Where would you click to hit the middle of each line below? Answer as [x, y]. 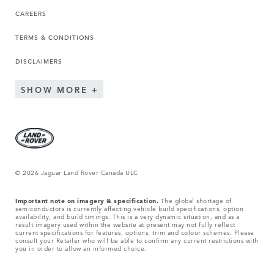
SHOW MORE [54, 89]
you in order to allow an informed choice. [81, 247]
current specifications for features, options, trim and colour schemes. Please [135, 231]
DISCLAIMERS [39, 61]
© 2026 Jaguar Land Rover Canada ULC [77, 172]
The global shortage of [195, 200]
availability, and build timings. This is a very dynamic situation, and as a [128, 216]
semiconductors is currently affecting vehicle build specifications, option [129, 208]
